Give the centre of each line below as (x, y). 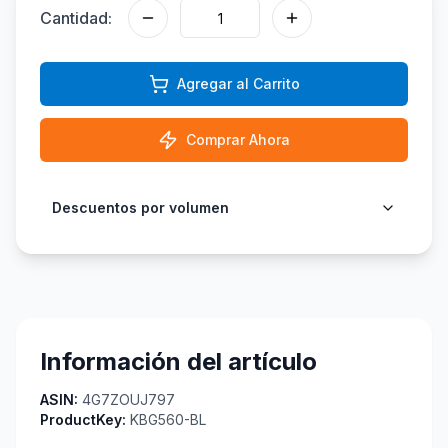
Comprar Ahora (238, 139)
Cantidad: (76, 18)
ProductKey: (83, 419)
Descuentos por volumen (140, 207)
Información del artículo (178, 361)
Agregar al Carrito (238, 83)
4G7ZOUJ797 (128, 399)
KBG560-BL (168, 419)
